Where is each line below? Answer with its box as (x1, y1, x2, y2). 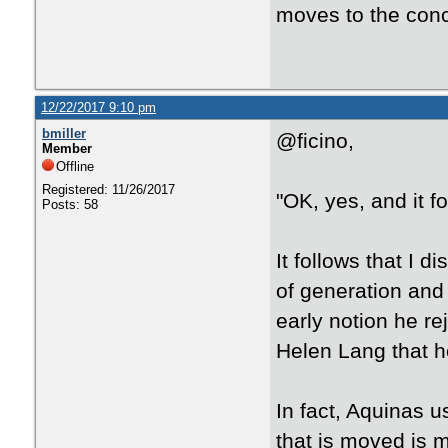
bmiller (42, 126, 86, 141)
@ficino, (276, 129, 354, 153)
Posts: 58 (42, 197, 98, 212)
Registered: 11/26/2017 (42, 182, 175, 197)
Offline (56, 159, 94, 174)
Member (42, 141, 92, 156)
